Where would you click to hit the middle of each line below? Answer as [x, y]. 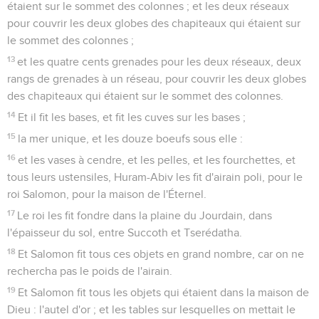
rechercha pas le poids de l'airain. [90, 271]
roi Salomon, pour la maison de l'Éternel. [107, 194]
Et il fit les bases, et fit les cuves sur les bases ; [132, 117]
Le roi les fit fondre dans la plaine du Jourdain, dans [145, 215]
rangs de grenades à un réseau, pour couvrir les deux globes [157, 79]
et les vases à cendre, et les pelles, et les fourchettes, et [157, 160]
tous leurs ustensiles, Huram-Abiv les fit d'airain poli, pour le [155, 177]
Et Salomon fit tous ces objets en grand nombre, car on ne [161, 254]
